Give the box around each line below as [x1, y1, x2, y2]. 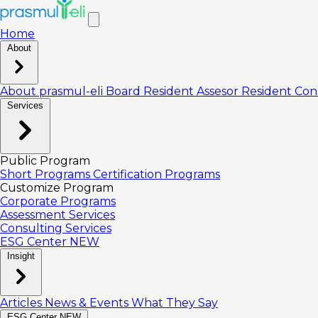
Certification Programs [93, 168, 220, 181]
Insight [7, 251, 35, 261]
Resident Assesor [143, 84, 241, 98]
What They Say [131, 296, 218, 309]
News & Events [45, 296, 131, 309]
